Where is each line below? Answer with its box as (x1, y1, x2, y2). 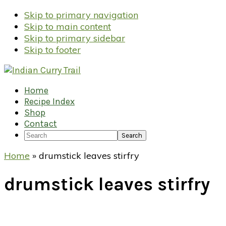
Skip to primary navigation (24, 9, 138, 21)
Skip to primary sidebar (24, 32, 125, 44)
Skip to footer (24, 44, 81, 55)
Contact (24, 118, 57, 129)
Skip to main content (24, 21, 111, 32)
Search (24, 129, 52, 140)
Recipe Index (24, 96, 75, 107)
